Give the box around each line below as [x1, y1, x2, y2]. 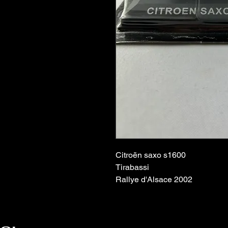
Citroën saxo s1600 [116, 150, 186, 160]
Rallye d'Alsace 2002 [116, 175, 192, 185]
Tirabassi [116, 162, 149, 173]
